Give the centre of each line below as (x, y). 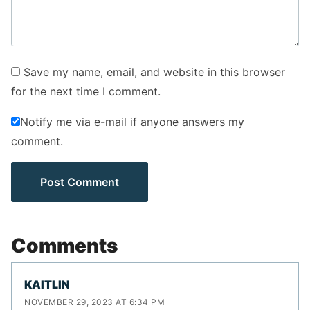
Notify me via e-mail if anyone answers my (132, 122)
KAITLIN (47, 284)
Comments (64, 246)
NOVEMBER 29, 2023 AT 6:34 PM (94, 302)
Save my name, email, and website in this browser (154, 72)
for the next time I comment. (86, 92)
